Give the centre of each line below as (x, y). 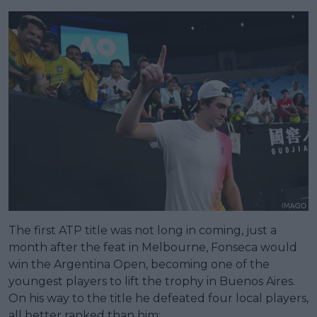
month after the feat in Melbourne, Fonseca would (153, 248)
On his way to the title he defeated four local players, (158, 299)
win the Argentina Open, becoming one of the (139, 265)
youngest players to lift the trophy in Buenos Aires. (152, 282)
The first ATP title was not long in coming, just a (143, 231)
